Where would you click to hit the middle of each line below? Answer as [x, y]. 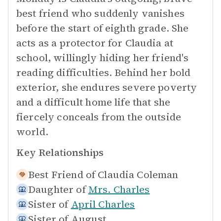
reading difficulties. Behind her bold [104, 73]
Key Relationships [60, 152]
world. [32, 132]
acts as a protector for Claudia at [95, 43]
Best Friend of [62, 175]
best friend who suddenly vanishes [100, 13]
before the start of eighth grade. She [103, 28]
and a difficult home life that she [93, 102]
